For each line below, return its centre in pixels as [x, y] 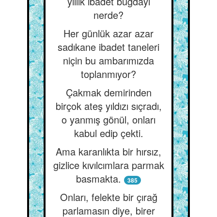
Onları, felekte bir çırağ [108, 197]
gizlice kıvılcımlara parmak [108, 165]
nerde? [108, 15]
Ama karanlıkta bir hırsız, [108, 151]
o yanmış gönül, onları [108, 119]
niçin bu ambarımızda [108, 60]
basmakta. [99, 178]
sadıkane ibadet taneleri [108, 47]
